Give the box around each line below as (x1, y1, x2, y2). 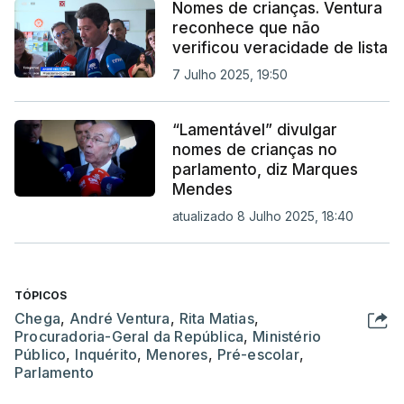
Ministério (252, 326, 322, 345)
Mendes (171, 179, 233, 198)
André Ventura (69, 308, 170, 327)
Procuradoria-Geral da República (14, 326, 244, 345)
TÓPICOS (14, 288, 67, 302)
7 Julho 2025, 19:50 (171, 66, 288, 82)
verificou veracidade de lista (171, 38, 388, 57)
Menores (146, 344, 208, 363)
